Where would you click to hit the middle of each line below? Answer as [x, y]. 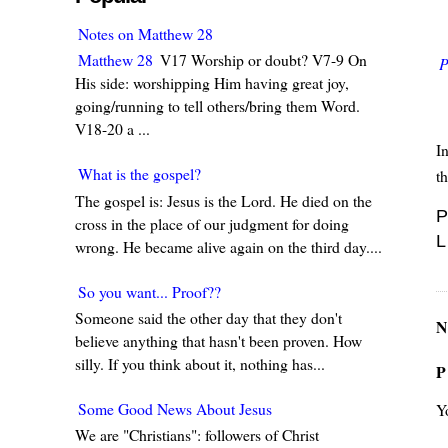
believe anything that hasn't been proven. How [219, 340]
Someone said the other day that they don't [209, 317]
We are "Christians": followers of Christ [200, 434]
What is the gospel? [140, 174]
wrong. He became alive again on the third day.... [229, 246]
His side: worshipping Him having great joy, [212, 83]
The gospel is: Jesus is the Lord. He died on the [224, 200]
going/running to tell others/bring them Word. [218, 106]
